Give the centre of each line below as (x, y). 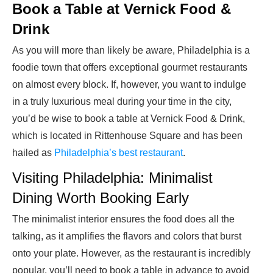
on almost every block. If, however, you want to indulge (129, 85)
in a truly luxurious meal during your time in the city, (122, 102)
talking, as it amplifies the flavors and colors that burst (127, 236)
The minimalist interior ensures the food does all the (123, 219)
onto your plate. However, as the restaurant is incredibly (131, 253)
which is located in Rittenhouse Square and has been (127, 136)
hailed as (33, 153)
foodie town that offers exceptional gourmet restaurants (130, 68)
